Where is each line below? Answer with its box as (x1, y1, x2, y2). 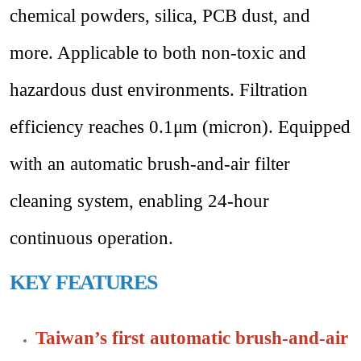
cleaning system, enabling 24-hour (10, 190, 269, 212)
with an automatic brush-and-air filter (10, 153, 290, 175)
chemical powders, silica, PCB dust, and (10, 5, 310, 27)
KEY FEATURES (10, 271, 157, 295)
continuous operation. (10, 227, 173, 249)
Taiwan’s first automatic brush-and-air (35, 327, 348, 349)
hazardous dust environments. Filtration (10, 79, 308, 101)
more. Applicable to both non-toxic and (10, 42, 306, 64)
